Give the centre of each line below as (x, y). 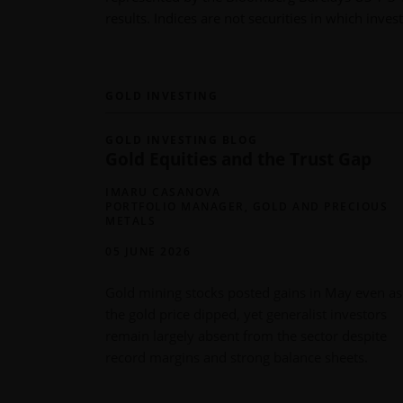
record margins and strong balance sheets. (237, 357)
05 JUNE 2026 (148, 251)
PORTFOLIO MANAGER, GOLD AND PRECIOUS (246, 206)
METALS (130, 220)
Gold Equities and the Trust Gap (238, 159)
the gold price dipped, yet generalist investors (246, 313)
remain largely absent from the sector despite (246, 335)
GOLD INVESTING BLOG (182, 139)
